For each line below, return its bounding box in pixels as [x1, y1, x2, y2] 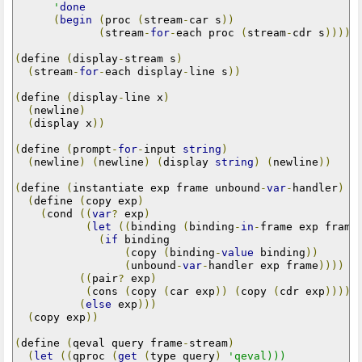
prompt [73, 142, 112, 155]
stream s [124, 52, 176, 65]
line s [189, 65, 228, 78]
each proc [176, 26, 241, 39]
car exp [170, 284, 215, 297]
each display [105, 65, 183, 78]
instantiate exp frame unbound [73, 181, 260, 194]
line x [124, 90, 163, 103]
